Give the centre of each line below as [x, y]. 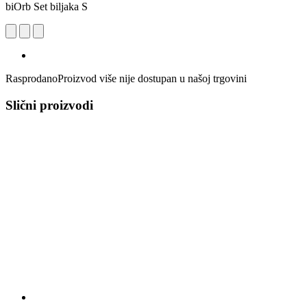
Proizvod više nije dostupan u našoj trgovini [152, 78]
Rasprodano [32, 78]
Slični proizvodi [49, 105]
